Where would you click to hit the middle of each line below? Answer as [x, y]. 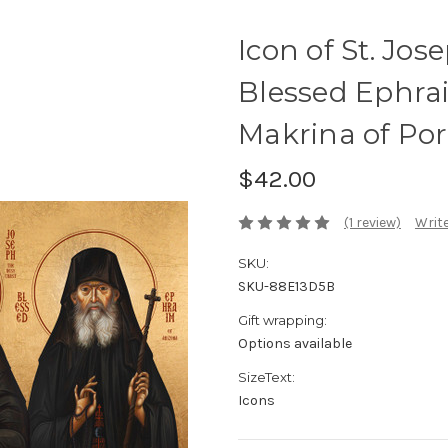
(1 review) [372, 223]
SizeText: [266, 377]
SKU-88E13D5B [286, 287]
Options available [295, 344]
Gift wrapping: [282, 320]
